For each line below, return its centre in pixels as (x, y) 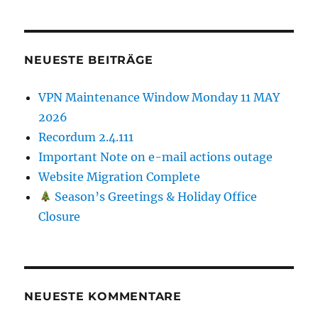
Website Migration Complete (120, 176)
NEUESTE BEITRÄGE (89, 60)
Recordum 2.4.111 (86, 137)
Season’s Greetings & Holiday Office (154, 196)
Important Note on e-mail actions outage (156, 157)
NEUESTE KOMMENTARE (103, 296)
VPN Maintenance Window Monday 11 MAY (159, 97)
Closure (60, 216)
